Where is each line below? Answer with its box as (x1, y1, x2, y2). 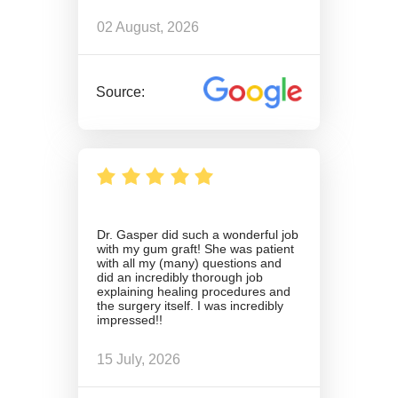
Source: (96, 84, 146, 99)
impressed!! (97, 312, 163, 327)
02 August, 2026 (97, 20, 199, 36)
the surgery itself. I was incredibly (97, 298, 283, 313)
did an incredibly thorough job (97, 269, 263, 284)
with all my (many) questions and (97, 255, 282, 270)
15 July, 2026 (97, 352, 180, 368)
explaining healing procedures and (97, 283, 291, 298)
